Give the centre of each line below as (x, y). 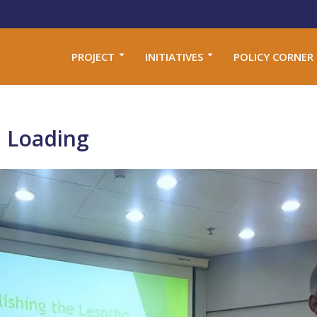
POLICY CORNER (273, 56)
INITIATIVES (174, 56)
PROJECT (93, 56)
